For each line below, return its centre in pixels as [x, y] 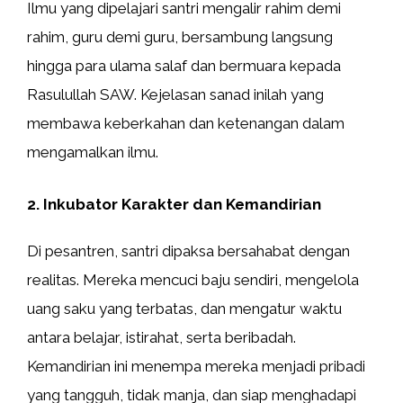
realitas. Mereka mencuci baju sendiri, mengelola [193, 279]
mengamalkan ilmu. [93, 152]
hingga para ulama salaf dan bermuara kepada [184, 66]
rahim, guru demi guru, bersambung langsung [180, 37]
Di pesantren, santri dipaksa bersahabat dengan [188, 251]
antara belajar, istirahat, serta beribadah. [161, 337]
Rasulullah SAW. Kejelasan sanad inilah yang [175, 94]
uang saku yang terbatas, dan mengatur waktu [184, 308]
